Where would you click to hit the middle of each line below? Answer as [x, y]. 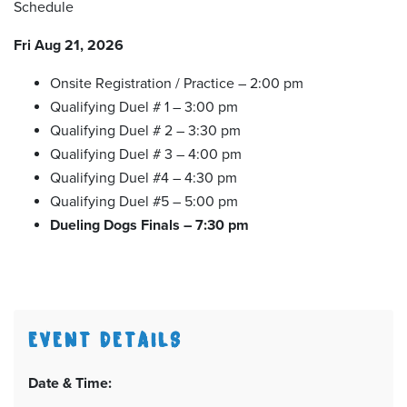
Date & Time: [70, 383]
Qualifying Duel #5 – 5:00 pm [144, 202]
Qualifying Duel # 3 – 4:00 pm [146, 154]
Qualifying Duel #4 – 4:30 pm [144, 178]
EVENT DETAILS [106, 337]
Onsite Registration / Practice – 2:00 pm [177, 84]
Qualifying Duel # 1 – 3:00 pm [144, 107]
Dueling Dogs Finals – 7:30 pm [149, 225]
